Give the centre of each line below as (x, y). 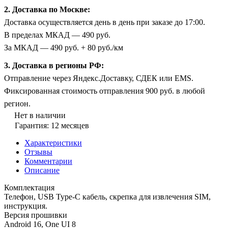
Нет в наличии (40, 115)
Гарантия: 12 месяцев (52, 125)
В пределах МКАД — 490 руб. (57, 35)
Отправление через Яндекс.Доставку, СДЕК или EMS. (99, 78)
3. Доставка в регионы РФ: (54, 65)
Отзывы (38, 152)
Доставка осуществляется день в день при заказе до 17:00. (105, 22)
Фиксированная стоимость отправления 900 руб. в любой (105, 91)
